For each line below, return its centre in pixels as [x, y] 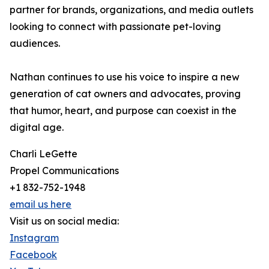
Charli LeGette [44, 154]
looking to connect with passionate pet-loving [115, 27]
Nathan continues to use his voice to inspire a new [125, 77]
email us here [41, 204]
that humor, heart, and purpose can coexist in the [123, 111]
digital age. [37, 128]
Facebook [33, 255]
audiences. [35, 44]
